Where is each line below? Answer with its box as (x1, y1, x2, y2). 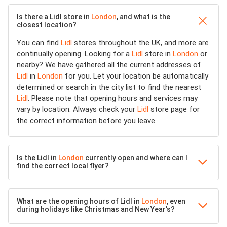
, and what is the (117, 12, 170, 21)
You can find (17, 37, 61, 47)
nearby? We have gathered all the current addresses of (17, 60, 201, 69)
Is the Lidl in (17, 153, 58, 162)
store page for (148, 104, 200, 114)
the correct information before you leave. (17, 116, 157, 125)
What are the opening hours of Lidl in (17, 197, 141, 205)
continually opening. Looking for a (17, 49, 132, 58)
